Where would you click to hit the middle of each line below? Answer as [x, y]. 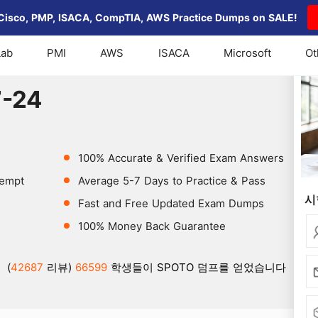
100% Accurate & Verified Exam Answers [179, 158]
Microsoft [247, 53]
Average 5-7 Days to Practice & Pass [170, 181]
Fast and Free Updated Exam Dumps [169, 203]
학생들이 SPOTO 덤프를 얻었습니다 [197, 267]
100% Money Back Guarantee [150, 226]
